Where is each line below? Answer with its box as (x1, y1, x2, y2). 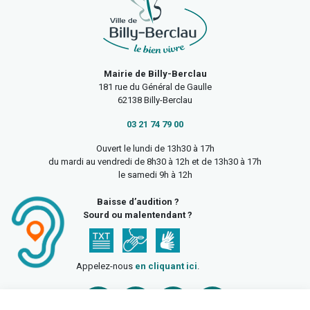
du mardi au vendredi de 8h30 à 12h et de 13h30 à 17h (48, 156, 262, 167)
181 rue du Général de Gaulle (98, 82, 212, 93)
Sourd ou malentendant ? (83, 210, 192, 221)
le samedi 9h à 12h (118, 170, 192, 181)
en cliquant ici (135, 261, 197, 272)
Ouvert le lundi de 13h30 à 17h (95, 143, 215, 154)
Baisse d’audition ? (96, 197, 179, 208)
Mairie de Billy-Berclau (103, 69, 207, 80)
